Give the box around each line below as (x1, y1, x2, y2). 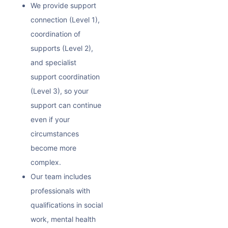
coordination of (31, 29, 80, 38)
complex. (31, 157, 61, 166)
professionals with (31, 186, 90, 195)
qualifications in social (31, 200, 103, 209)
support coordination (31, 72, 100, 81)
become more (31, 143, 76, 152)
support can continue (31, 100, 101, 109)
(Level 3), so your (31, 86, 89, 95)
